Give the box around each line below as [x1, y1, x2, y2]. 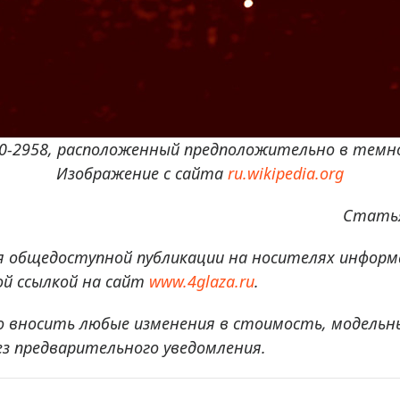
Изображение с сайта [56, 162, 228, 184]
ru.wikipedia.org [228, 162, 344, 184]
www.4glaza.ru [149, 271, 254, 292]
